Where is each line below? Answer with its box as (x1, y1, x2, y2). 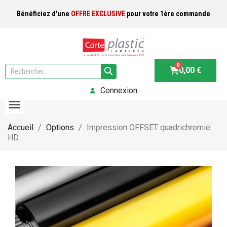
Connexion (100, 85, 137, 95)
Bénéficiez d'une (17, 10, 71, 18)
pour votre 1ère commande (125, 10, 210, 18)
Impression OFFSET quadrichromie (87, 123, 210, 133)
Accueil (8, 123, 33, 133)
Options (46, 123, 74, 133)
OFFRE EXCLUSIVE (71, 10, 125, 18)
